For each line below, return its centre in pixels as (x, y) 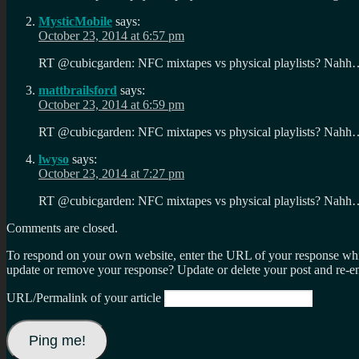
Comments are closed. (62, 228)
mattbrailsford (78, 91)
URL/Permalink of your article (84, 298)
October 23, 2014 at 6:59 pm (111, 105)
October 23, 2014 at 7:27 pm (111, 174)
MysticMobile (75, 22)
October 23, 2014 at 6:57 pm (111, 36)
